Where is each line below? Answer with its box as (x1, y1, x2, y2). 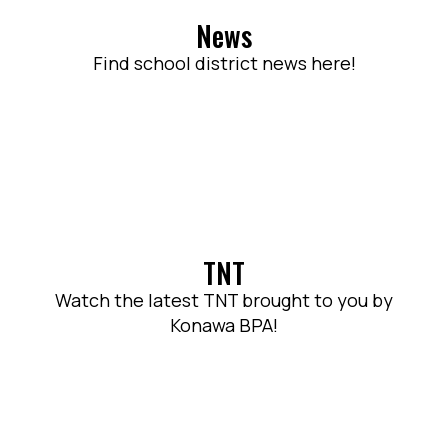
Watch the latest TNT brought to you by (55, 288, 393, 312)
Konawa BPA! (170, 313, 278, 337)
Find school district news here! (92, 50, 356, 75)
